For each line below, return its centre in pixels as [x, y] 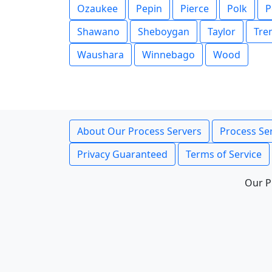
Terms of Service [224, 154]
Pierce [195, 8]
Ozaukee [97, 8]
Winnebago [168, 55]
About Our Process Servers [139, 131]
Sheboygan [164, 32]
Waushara [100, 55]
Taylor [222, 32]
